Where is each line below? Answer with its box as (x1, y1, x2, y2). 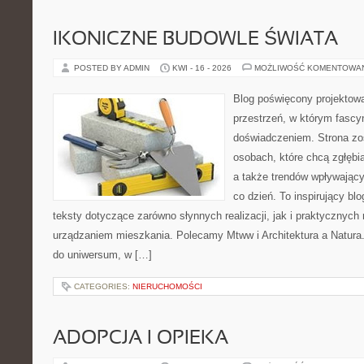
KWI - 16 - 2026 (172, 63, 232, 72)
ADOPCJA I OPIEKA (53, 330, 228, 348)
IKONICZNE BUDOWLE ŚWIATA (53, 31, 338, 49)
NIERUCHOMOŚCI (132, 282, 202, 291)
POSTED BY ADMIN (74, 63, 152, 72)
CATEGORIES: (74, 282, 132, 291)
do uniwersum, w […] (53, 249, 152, 261)
